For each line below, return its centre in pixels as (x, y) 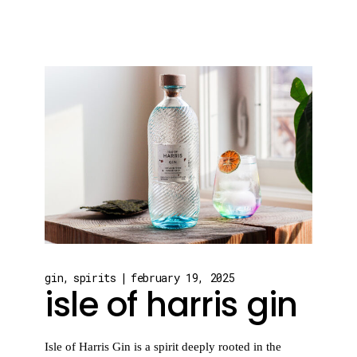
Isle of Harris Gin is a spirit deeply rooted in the (163, 347)
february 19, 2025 (183, 278)
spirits (94, 278)
